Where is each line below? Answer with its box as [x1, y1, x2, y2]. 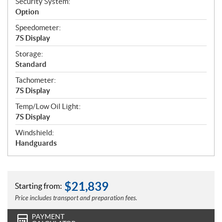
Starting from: [15, 181, 62, 190]
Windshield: [15, 128, 54, 137]
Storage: [15, 50, 43, 58]
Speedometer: [15, 23, 61, 32]
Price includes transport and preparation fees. [15, 194, 137, 203]
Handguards [15, 139, 57, 148]
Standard [15, 60, 47, 69]
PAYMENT [32, 213, 64, 221]
